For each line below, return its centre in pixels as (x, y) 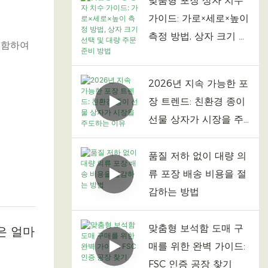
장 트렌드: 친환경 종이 (197, 101)
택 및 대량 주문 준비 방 (199, 54)
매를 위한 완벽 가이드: (197, 246)
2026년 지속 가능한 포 (198, 83)
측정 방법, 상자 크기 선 (198, 36)
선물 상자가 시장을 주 (196, 119)
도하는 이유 (173, 137)
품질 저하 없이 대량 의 (197, 156)
